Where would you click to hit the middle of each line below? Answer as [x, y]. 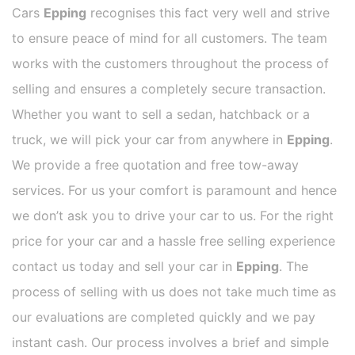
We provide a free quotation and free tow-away [155, 165]
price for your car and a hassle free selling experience [174, 241]
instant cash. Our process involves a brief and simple [170, 343]
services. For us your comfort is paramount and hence [174, 191]
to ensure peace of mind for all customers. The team [170, 38]
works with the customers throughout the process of [170, 64]
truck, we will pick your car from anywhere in [149, 140]
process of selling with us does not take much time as [174, 292]
